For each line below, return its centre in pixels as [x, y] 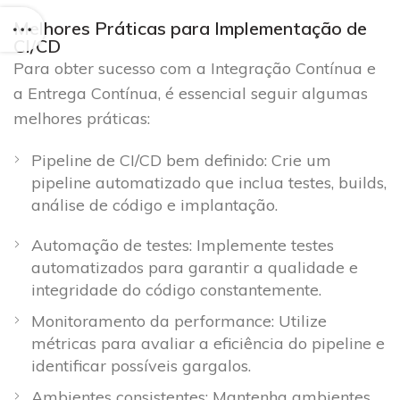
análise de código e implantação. [154, 205]
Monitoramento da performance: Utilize [179, 321]
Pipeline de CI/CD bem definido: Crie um [181, 161]
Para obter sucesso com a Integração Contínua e [195, 69]
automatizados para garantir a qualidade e [195, 268]
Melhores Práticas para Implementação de [190, 29]
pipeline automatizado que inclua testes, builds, [209, 183]
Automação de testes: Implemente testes [183, 246]
